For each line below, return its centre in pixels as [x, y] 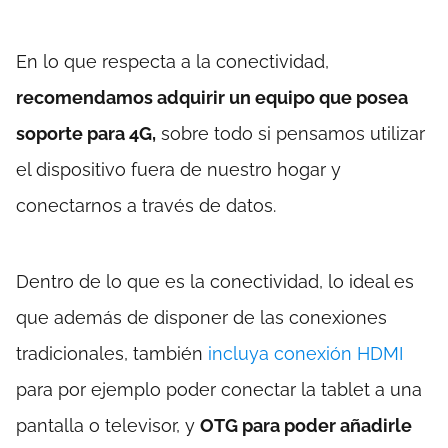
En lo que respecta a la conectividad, [172, 62]
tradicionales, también [112, 354]
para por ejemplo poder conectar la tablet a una [219, 390]
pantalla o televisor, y [108, 426]
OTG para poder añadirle [306, 426]
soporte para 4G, [86, 134]
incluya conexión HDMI [305, 354]
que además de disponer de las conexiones [201, 318]
